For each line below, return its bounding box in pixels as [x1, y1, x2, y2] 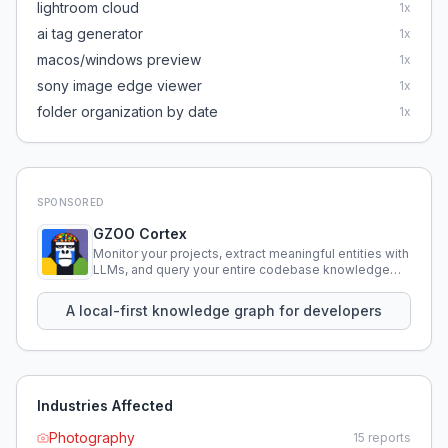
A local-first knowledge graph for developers [66, 302, 382, 319]
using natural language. [93, 278, 228, 293]
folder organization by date [37, 103, 218, 120]
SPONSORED [37, 196, 105, 208]
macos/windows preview [37, 51, 201, 68]
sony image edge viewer [37, 77, 202, 94]
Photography [49, 429, 135, 446]
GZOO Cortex [93, 225, 187, 242]
